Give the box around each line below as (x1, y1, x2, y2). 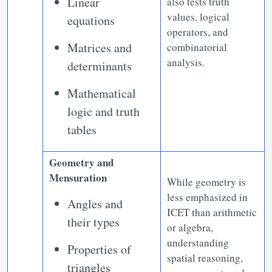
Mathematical (67, 85, 136, 101)
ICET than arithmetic (167, 205, 257, 219)
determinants (67, 58, 132, 74)
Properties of (67, 241, 131, 257)
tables (67, 121, 97, 138)
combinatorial (167, 40, 227, 54)
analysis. (167, 55, 205, 69)
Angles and (67, 195, 123, 212)
